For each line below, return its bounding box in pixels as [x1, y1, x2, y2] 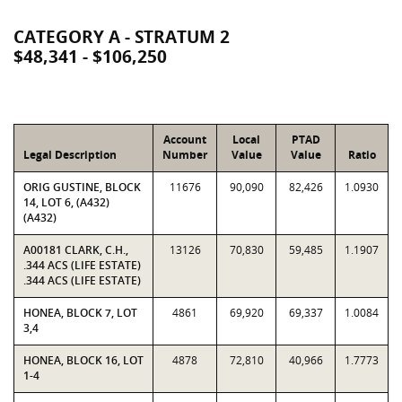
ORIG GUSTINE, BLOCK [23, 179, 141, 195]
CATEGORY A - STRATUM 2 [13, 25, 230, 48]
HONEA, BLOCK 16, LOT [23, 353, 144, 368]
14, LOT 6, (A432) [23, 195, 109, 210]
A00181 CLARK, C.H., [23, 242, 128, 258]
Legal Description [23, 147, 117, 162]
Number [162, 147, 207, 162]
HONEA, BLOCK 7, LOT [23, 305, 137, 320]
